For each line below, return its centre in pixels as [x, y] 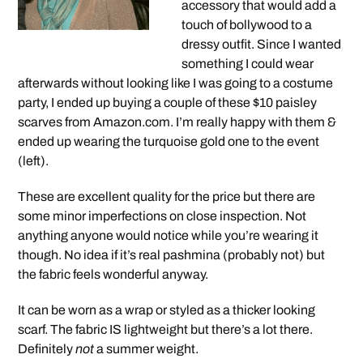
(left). [34, 161]
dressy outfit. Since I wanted [261, 44]
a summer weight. [147, 349]
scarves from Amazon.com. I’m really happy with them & [177, 122]
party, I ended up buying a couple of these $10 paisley [168, 102]
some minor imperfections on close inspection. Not [162, 216]
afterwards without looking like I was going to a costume [176, 83]
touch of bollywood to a [246, 25]
